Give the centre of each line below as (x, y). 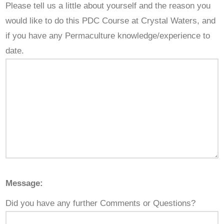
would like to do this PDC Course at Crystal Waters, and (111, 21)
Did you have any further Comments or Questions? (101, 203)
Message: (24, 183)
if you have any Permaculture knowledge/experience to (108, 36)
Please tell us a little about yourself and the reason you (108, 6)
